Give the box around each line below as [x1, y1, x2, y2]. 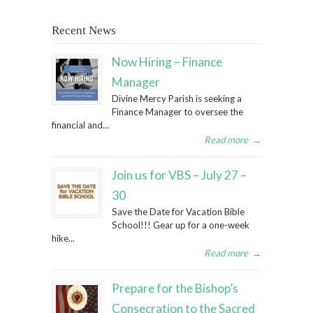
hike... [52, 233, 75, 245]
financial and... [52, 119, 109, 131]
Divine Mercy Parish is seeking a [112, 93, 242, 105]
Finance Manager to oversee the [112, 106, 243, 118]
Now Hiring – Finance [112, 54, 222, 70]
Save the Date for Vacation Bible [112, 206, 245, 218]
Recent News [52, 24, 116, 38]
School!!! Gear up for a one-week [112, 219, 249, 231]
